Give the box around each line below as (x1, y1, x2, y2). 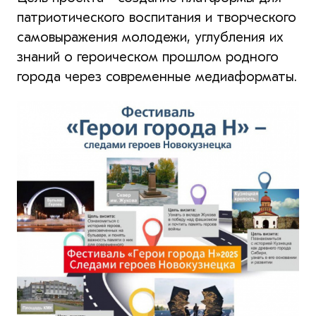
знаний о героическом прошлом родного (17, 48, 279, 65)
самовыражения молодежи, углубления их (17, 28, 284, 45)
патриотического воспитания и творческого (17, 8, 296, 25)
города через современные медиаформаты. (17, 68, 297, 85)
